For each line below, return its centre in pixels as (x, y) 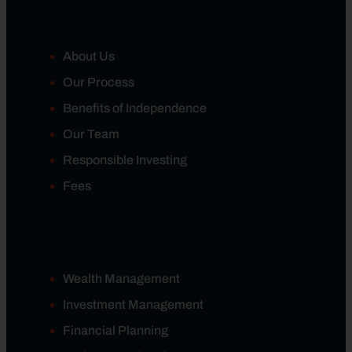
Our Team (91, 134)
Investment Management (133, 304)
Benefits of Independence (135, 108)
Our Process (99, 82)
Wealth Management (121, 278)
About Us (89, 56)
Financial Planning (115, 330)
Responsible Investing (125, 159)
